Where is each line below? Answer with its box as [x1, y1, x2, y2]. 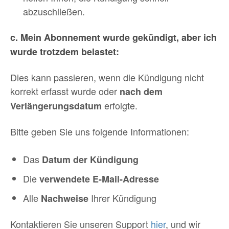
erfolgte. [102, 99, 138, 112]
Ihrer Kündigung [88, 191, 156, 204]
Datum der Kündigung [42, 153, 139, 166]
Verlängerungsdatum [10, 99, 102, 112]
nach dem [120, 85, 163, 98]
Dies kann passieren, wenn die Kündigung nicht [10, 71, 204, 84]
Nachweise [41, 192, 88, 205]
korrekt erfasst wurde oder [10, 84, 120, 98]
